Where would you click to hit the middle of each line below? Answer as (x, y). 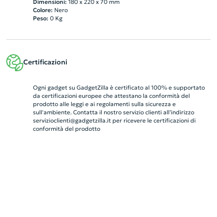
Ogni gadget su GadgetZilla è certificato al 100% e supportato (119, 87)
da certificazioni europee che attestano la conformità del (111, 95)
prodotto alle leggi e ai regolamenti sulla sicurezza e (104, 104)
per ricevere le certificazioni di (153, 120)
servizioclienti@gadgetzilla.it (72, 120)
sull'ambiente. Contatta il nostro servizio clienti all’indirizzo (113, 112)
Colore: (43, 10)
